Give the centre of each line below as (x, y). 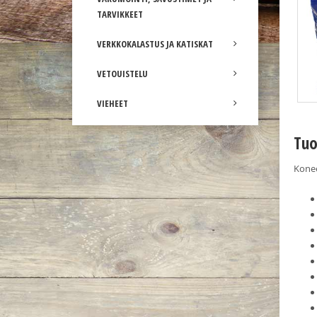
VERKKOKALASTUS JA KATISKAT (155, 44)
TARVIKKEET (120, 14)
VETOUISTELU (122, 74)
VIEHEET (113, 103)
